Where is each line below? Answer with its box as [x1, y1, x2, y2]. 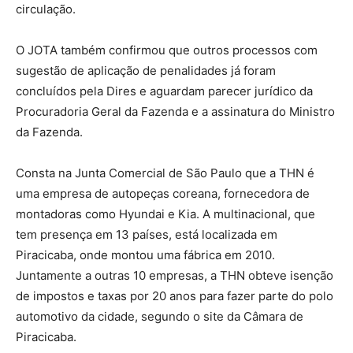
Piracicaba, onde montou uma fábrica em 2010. [16, 247, 275, 262]
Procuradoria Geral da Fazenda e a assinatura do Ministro [16, 103, 335, 119]
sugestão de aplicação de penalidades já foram [16, 62, 276, 78]
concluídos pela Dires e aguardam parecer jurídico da [16, 83, 313, 98]
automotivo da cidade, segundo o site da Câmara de [16, 308, 303, 324]
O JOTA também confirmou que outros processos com [16, 42, 318, 58]
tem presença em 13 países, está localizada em [16, 226, 277, 242]
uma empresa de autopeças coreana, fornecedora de [16, 185, 310, 201]
